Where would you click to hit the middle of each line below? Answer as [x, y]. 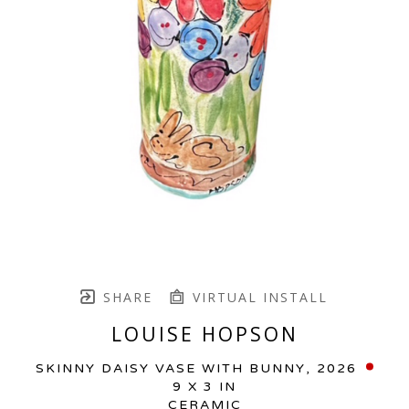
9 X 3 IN [204, 386]
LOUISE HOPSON [204, 334]
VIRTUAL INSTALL [257, 297]
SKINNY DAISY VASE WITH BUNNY [171, 368]
